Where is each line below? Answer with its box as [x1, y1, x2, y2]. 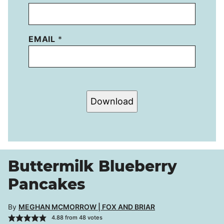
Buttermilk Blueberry [8, 156, 177, 175]
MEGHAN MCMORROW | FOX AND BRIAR [18, 202, 155, 211]
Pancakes [8, 174, 85, 193]
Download [90, 95, 133, 106]
